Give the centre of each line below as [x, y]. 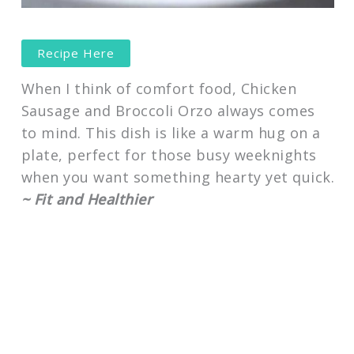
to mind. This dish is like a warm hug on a [171, 133]
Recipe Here [75, 53]
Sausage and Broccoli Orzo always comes [168, 111]
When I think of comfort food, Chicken [159, 89]
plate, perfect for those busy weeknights [169, 155]
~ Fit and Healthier [87, 200]
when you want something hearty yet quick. [178, 177]
